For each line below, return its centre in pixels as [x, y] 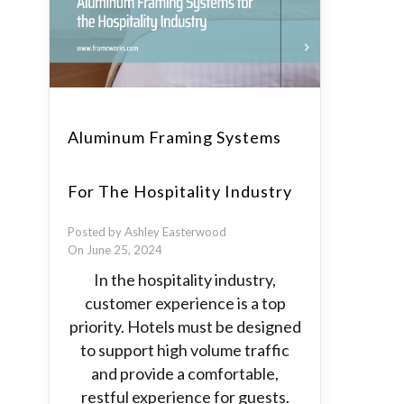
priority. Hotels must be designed [185, 326]
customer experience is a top [185, 303]
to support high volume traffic [185, 350]
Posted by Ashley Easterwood [147, 232]
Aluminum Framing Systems [174, 137]
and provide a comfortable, [185, 373]
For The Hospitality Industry [180, 191]
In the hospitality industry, [185, 280]
